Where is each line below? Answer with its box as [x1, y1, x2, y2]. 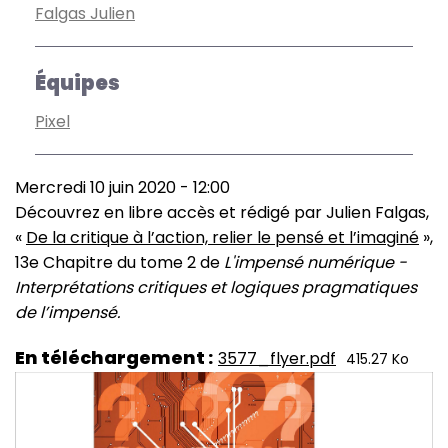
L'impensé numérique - [224, 251, 407, 274]
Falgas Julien [35, 2, 135, 25]
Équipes [35, 69, 120, 97]
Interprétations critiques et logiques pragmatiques [15, 276, 417, 299]
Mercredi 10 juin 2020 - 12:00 [15, 176, 230, 199]
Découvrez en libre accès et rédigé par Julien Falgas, [15, 201, 429, 224]
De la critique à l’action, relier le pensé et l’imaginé [26, 226, 419, 249]
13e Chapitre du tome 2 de [15, 251, 224, 274]
